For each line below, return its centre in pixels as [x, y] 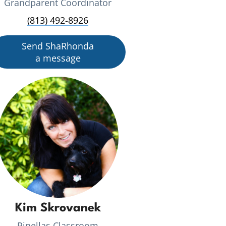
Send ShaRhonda [58, 46]
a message [58, 58]
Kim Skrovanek [58, 208]
